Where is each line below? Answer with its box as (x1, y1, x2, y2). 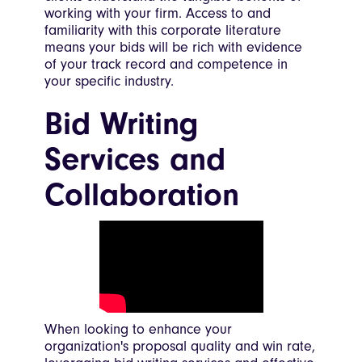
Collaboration (44, 176, 239, 214)
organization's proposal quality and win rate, (44, 338, 315, 356)
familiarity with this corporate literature (44, 22, 281, 40)
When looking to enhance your (44, 321, 232, 339)
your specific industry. (44, 73, 174, 90)
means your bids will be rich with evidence (44, 39, 302, 57)
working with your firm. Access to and (44, 5, 271, 23)
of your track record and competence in (44, 56, 288, 74)
